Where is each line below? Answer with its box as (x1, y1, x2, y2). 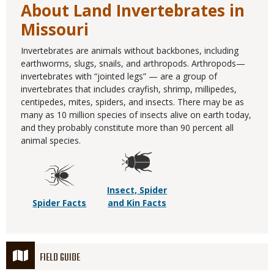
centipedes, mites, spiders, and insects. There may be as (21, 96, 244, 108)
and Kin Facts (107, 197, 166, 209)
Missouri (21, 18, 89, 41)
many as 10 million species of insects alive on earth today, (21, 109, 251, 121)
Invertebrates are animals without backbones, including (21, 45, 239, 57)
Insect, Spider (106, 184, 167, 196)
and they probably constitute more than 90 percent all (21, 122, 234, 134)
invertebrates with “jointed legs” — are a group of (21, 70, 217, 83)
